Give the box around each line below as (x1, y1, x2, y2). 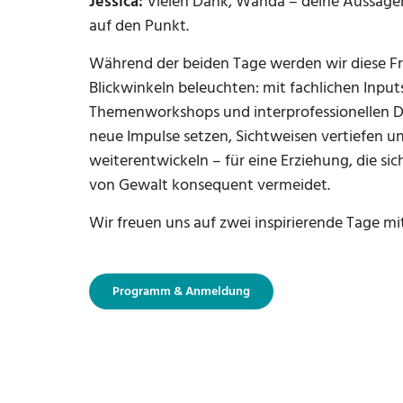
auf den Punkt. (89, 13, 189, 40)
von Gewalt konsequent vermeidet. (89, 173, 330, 199)
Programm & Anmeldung (112, 282, 250, 302)
